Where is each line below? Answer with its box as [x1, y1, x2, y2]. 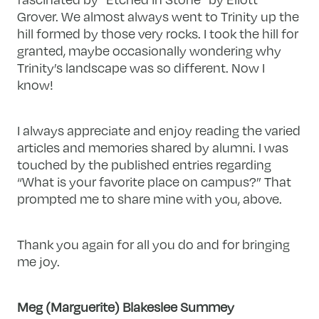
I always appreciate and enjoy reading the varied [17, 121, 301, 139]
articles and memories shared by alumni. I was [17, 138, 289, 156]
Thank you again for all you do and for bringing [17, 235, 291, 253]
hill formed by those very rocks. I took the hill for [17, 24, 299, 42]
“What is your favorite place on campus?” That [17, 172, 292, 190]
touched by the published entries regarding [17, 155, 272, 173]
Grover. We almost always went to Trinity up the [17, 7, 300, 25]
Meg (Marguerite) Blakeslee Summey [17, 298, 235, 315]
